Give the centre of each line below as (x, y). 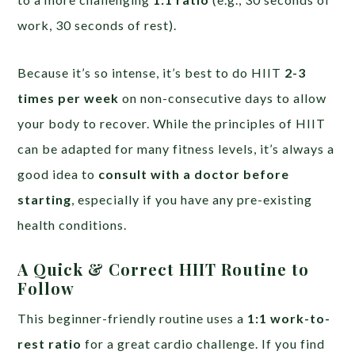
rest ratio (50, 343)
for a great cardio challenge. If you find (204, 343)
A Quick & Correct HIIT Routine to (164, 269)
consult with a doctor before (194, 174)
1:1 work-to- (289, 318)
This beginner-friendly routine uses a (133, 318)
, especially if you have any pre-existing (192, 199)
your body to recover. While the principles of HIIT (172, 123)
